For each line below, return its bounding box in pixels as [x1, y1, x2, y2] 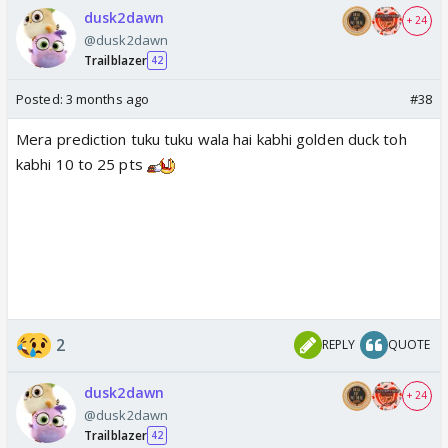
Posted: [16, 89, 66, 108]
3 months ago [65, 89, 150, 108]
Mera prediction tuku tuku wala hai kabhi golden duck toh [16, 128, 407, 149]
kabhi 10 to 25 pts [16, 153, 147, 174]
